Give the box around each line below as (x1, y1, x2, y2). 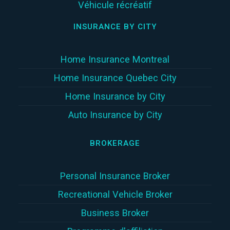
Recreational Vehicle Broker (57, 189, 172, 200)
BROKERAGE (90, 139, 140, 148)
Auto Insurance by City (68, 109, 162, 121)
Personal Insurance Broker (60, 170, 170, 182)
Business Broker (81, 207, 149, 219)
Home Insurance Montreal (61, 54, 169, 65)
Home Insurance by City (65, 91, 165, 102)
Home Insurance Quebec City (53, 72, 177, 84)
